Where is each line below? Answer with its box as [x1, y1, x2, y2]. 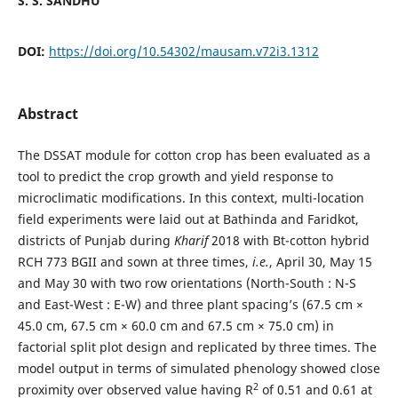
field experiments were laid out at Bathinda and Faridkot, [17, 210, 359, 227]
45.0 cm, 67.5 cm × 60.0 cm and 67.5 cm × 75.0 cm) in [17, 316, 334, 334]
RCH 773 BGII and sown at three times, [17, 252, 252, 270]
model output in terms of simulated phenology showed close [17, 359, 380, 377]
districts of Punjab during [17, 231, 174, 249]
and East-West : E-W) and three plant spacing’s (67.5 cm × [17, 295, 363, 313]
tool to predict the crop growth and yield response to [17, 167, 333, 185]
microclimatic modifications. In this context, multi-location [17, 188, 364, 206]
